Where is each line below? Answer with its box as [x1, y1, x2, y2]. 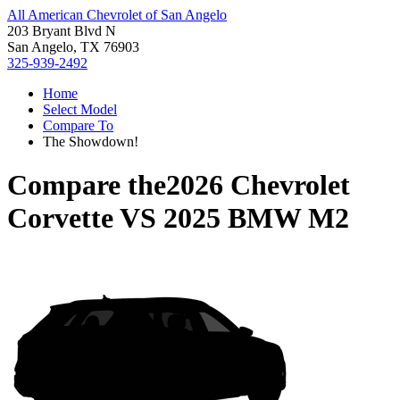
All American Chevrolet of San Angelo [7, 7, 227, 22]
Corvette [7, 202, 113, 235]
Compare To [43, 118, 113, 133]
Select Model [43, 102, 117, 117]
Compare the [7, 169, 166, 202]
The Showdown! [43, 134, 138, 149]
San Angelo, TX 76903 [7, 39, 139, 54]
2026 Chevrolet [166, 169, 350, 202]
